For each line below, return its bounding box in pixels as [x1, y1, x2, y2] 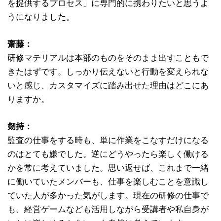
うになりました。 [7, 12, 74, 22]
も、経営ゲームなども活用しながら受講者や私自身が [7, 204, 209, 215]
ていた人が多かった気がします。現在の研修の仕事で [7, 190, 209, 201]
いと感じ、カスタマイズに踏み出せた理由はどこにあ [7, 80, 209, 91]
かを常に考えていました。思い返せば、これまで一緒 [7, 163, 209, 173]
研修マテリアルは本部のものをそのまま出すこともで [7, 53, 209, 63]
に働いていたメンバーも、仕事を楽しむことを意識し [7, 177, 209, 187]
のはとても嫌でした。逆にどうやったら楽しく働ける [7, 149, 209, 159]
